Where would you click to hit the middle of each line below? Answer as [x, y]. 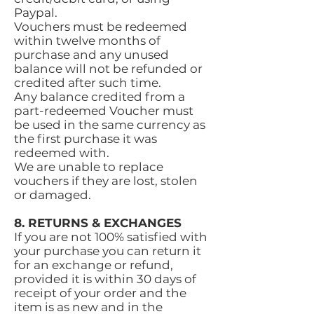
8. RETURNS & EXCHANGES [98, 223]
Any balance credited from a [100, 97]
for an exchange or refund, [94, 265]
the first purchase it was [86, 139]
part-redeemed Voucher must [104, 111]
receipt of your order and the [100, 293]
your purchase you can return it [108, 251]
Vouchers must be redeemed [101, 27]
